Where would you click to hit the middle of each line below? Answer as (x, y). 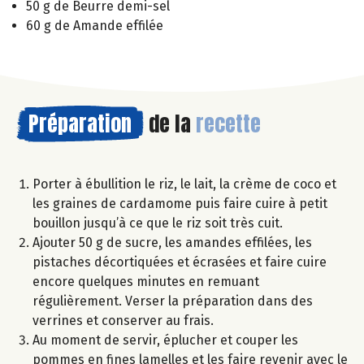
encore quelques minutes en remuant (146, 281)
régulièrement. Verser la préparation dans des (173, 301)
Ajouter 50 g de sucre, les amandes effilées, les (172, 242)
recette (228, 123)
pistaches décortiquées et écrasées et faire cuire (180, 262)
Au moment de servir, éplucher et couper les (165, 340)
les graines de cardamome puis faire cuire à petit (180, 203)
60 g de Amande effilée (95, 25)
